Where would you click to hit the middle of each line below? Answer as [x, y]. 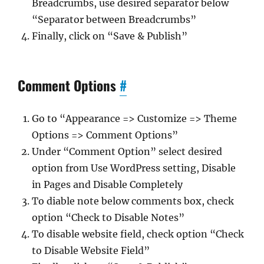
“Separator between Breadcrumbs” [114, 19]
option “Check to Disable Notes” [108, 217]
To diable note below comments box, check [133, 201]
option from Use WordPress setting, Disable [134, 168]
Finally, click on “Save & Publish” [110, 36]
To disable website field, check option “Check [138, 234]
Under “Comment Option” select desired [127, 151]
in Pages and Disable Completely [107, 184]
